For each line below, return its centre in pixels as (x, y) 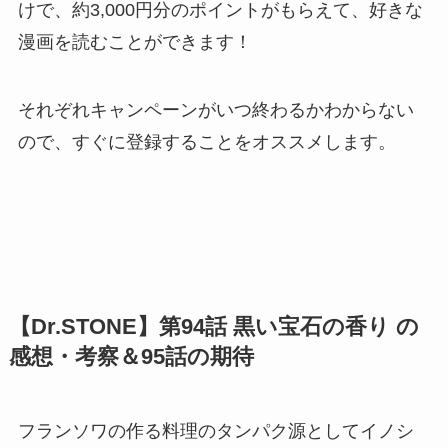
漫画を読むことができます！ (134, 42)
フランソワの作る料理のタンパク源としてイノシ (215, 431)
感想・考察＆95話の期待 (131, 357)
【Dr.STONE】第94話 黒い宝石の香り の (213, 327)
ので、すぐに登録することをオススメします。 (206, 142)
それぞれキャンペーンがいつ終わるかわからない (215, 110)
